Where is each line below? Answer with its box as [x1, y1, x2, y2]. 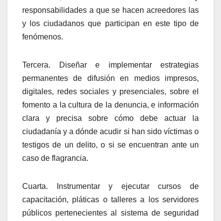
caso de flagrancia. [22, 153, 88, 162]
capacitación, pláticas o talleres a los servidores [22, 195, 199, 204]
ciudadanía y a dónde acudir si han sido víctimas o [22, 127, 199, 136]
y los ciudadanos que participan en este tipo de [22, 19, 199, 28]
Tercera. [22, 60, 50, 69]
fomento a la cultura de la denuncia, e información [22, 100, 199, 109]
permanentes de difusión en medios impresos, [22, 74, 199, 82]
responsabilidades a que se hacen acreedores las [22, 5, 199, 14]
